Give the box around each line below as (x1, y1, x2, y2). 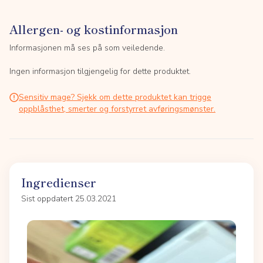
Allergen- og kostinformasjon (9, 21, 178, 38)
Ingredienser (21, 174, 96, 191)
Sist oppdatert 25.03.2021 (21, 193, 116, 204)
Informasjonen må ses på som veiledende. (9, 42, 165, 53)
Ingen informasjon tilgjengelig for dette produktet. (9, 66, 191, 77)
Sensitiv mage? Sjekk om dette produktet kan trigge (19, 92, 211, 103)
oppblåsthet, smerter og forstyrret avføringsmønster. (19, 103, 215, 114)
